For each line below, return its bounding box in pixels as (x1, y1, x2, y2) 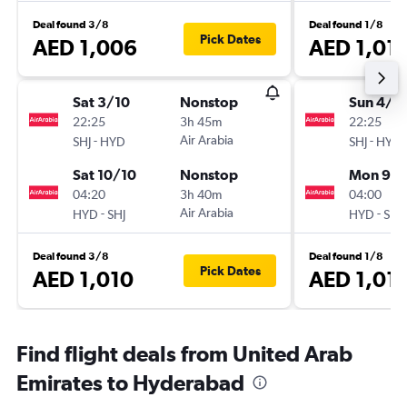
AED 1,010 (33, 266, 134, 292)
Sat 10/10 (73, 166, 136, 183)
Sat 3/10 (73, 94, 130, 110)
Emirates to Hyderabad (16, 370, 244, 395)
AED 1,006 (33, 35, 137, 60)
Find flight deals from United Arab (16, 341, 352, 366)
